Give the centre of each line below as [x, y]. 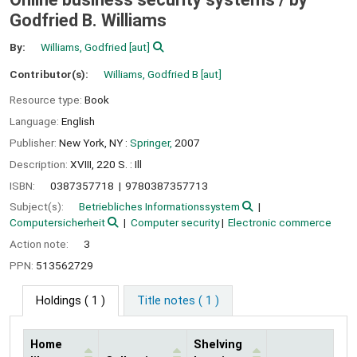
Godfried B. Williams [88, 21]
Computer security [175, 223]
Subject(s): [38, 207]
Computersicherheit [57, 223]
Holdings [59, 300]
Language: [35, 122]
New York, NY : [93, 142]
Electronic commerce [280, 223]
